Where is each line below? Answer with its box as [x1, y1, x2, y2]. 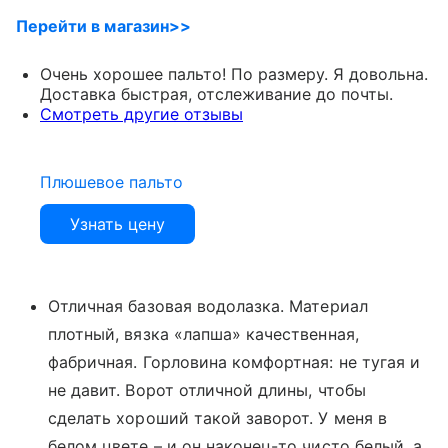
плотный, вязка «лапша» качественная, [48, 324, 359, 345]
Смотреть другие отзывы [40, 104, 243, 125]
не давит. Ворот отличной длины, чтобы [48, 380, 366, 401]
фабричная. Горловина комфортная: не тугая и [48, 352, 421, 373]
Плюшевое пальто [40, 172, 183, 193]
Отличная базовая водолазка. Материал [48, 296, 368, 317]
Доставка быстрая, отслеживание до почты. [40, 84, 393, 105]
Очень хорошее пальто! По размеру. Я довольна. [40, 64, 428, 85]
